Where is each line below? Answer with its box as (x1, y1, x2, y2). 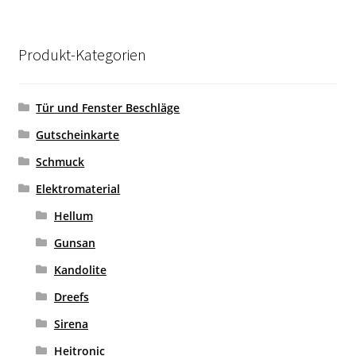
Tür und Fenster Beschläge (36, 99, 180, 115)
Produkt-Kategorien (17, 44, 146, 65)
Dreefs (53, 288, 89, 304)
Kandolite (53, 261, 106, 277)
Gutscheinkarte (36, 126, 120, 142)
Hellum (53, 207, 93, 223)
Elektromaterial (36, 180, 121, 196)
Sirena (53, 315, 88, 331)
